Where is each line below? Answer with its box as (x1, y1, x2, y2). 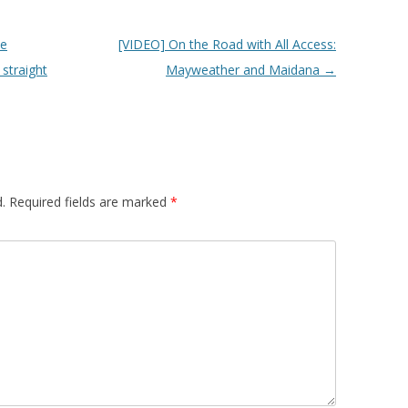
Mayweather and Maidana (165, 61, 323, 79)
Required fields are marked (9, 193, 170, 211)
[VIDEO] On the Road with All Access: (117, 36, 336, 54)
